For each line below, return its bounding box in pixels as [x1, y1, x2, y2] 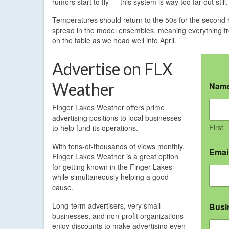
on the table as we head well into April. [52, 35, 176, 45]
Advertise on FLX [52, 58, 173, 79]
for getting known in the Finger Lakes [52, 161, 172, 172]
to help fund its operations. [52, 122, 138, 133]
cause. [52, 181, 74, 192]
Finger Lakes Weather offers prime [52, 102, 165, 112]
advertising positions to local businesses [52, 112, 181, 123]
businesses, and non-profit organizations [52, 210, 184, 221]
